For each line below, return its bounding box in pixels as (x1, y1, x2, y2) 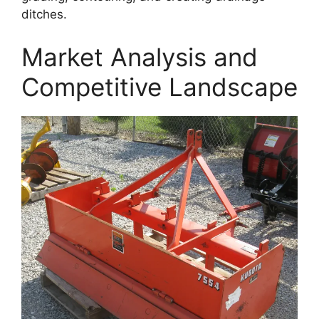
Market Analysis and (21, 41, 258, 72)
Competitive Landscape (21, 71, 298, 102)
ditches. (21, 7, 67, 22)
